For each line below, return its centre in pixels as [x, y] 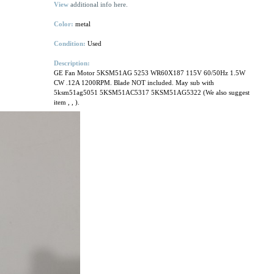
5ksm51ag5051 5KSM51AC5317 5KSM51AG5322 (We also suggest [152, 92]
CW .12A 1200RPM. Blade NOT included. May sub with [134, 83]
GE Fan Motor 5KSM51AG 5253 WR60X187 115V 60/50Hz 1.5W [150, 73]
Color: [64, 24]
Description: [72, 63]
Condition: [71, 43]
